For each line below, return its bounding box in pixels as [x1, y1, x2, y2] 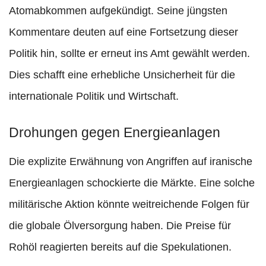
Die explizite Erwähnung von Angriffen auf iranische [9, 156, 252, 168]
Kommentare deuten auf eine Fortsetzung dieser [9, 26, 238, 39]
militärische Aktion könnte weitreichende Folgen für [9, 198, 249, 211]
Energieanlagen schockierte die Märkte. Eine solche [9, 177, 255, 189]
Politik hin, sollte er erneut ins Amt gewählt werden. [9, 47, 250, 60]
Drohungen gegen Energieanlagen [9, 125, 220, 141]
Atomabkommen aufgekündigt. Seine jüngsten [9, 5, 227, 17]
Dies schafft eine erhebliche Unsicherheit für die [9, 69, 235, 81]
